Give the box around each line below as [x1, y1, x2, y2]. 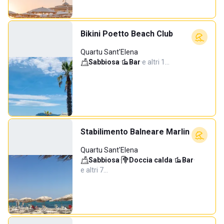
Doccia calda [129, 156, 172, 164]
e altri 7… [80, 166, 108, 174]
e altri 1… [142, 58, 169, 66]
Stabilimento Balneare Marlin [80, 127, 189, 136]
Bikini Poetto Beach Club [80, 29, 173, 38]
